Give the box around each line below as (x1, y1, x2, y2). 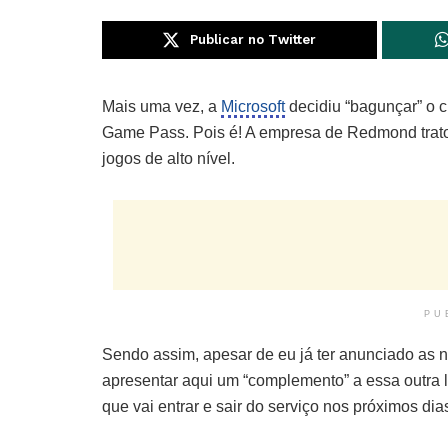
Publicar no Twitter (190, 32, 317, 48)
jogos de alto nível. (102, 150, 235, 168)
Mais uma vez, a (102, 98, 221, 116)
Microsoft (221, 98, 285, 116)
